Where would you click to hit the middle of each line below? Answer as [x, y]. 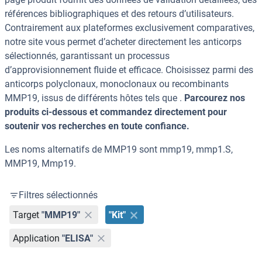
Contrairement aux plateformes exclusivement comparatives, [130, 28]
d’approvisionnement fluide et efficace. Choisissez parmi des [129, 70]
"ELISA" [78, 238]
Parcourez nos [215, 98]
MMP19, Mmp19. [40, 164]
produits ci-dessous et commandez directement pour [116, 112]
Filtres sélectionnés [58, 195]
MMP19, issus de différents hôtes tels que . [94, 98]
